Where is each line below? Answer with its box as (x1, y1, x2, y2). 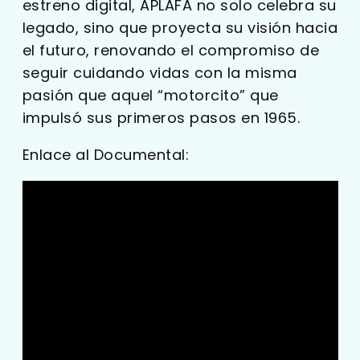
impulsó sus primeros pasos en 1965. (22, 107, 301, 128)
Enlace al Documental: (22, 144, 190, 165)
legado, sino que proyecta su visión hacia (22, 17, 338, 38)
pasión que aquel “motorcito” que (22, 84, 279, 105)
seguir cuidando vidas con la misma (22, 62, 297, 83)
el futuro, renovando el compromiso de (22, 39, 320, 60)
